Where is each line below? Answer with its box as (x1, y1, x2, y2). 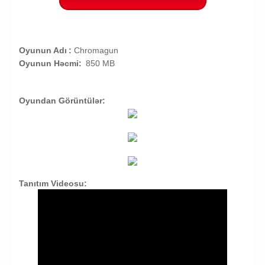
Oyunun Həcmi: (18, 59, 82, 69)
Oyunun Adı (18, 46, 67, 56)
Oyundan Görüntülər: (18, 96, 105, 106)
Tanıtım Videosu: (18, 179, 87, 189)
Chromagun (74, 46, 118, 56)
